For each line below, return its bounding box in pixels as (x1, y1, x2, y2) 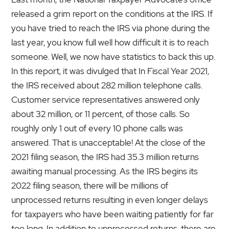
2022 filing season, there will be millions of (11, 179, 169, 191)
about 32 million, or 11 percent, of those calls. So (11, 108, 190, 120)
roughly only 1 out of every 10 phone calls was (11, 122, 184, 134)
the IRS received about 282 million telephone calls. (11, 79, 203, 91)
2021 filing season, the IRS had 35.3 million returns (11, 151, 199, 163)
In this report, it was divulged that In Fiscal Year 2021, (11, 65, 210, 77)
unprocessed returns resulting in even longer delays (11, 194, 209, 205)
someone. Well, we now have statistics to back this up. (11, 51, 216, 62)
